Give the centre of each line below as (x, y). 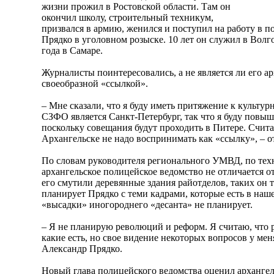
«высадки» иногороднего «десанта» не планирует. (147, 204)
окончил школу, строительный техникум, (128, 17)
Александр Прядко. (82, 248)
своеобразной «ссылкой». (95, 83)
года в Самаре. (72, 50)
